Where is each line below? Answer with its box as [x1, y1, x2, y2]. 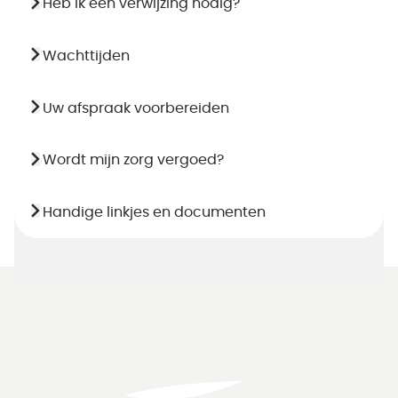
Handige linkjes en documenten [43, 205, 266, 220]
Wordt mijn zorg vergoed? [43, 153, 224, 168]
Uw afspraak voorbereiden [43, 100, 229, 115]
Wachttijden [43, 49, 130, 64]
